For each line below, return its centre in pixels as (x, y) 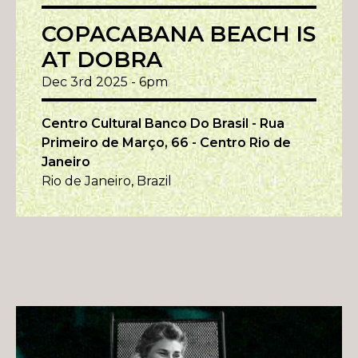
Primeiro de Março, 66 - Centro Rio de (166, 143)
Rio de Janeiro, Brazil (107, 181)
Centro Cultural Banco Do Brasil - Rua (163, 124)
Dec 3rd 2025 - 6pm (105, 82)
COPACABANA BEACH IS (179, 34)
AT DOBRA (102, 60)
